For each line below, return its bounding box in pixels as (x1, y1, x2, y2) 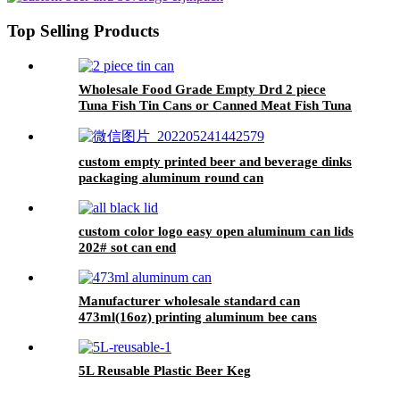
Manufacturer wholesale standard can (79, 293, 300, 308)
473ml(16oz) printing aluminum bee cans (79, 309, 317, 324)
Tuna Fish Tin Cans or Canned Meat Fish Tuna (79, 97, 352, 112)
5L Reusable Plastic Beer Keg (79, 362, 251, 378)
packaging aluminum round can (79, 170, 263, 185)
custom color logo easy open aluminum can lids (79, 223, 354, 238)
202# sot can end (79, 239, 176, 254)
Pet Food (79, 113, 130, 129)
